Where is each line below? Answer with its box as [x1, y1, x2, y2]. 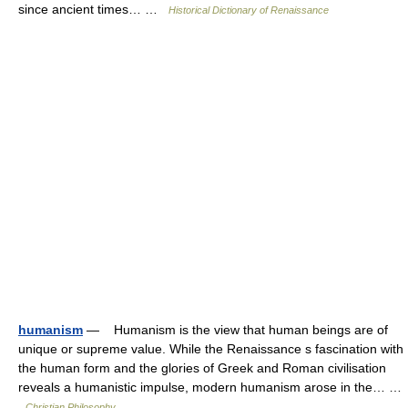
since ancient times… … [18, 2, 168, 16]
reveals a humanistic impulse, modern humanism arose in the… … [18, 380, 402, 394]
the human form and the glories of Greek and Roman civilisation [18, 361, 386, 375]
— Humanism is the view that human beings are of [83, 322, 388, 337]
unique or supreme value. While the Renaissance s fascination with [18, 342, 403, 356]
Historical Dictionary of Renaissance [168, 5, 329, 15]
